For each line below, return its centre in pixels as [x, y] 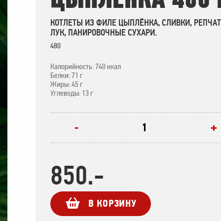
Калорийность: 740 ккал [86, 66]
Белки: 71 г [67, 75]
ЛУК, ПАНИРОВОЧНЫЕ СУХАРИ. [104, 33]
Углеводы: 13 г [72, 93]
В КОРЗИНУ [112, 203]
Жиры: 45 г [67, 84]
